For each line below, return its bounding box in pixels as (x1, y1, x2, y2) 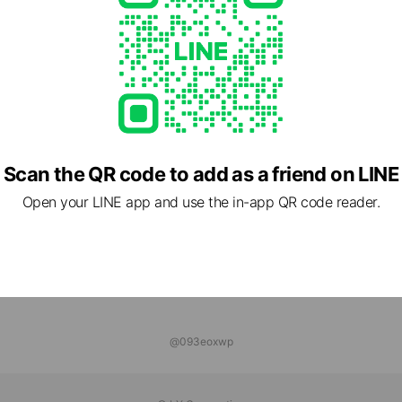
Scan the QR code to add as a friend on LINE (3, 162, 399, 186)
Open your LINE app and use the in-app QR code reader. (22, 193, 380, 211)
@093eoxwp (169, 335, 233, 348)
